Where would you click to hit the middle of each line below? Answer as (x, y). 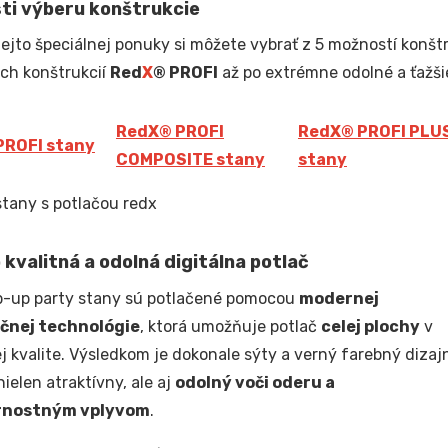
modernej (338, 298)
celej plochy (370, 326)
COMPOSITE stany (190, 159)
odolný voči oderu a (254, 382)
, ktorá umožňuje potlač (230, 326)
